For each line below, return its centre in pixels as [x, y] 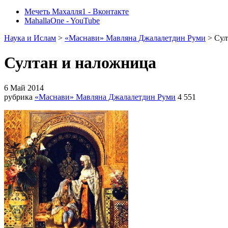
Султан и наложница [80, 63]
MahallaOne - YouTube [62, 21]
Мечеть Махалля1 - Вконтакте [77, 11]
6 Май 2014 [24, 88]
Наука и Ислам [30, 38]
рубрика [19, 97]
